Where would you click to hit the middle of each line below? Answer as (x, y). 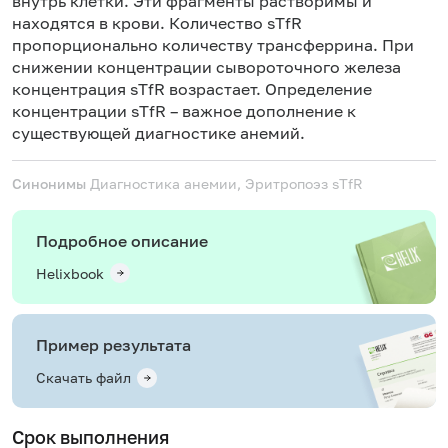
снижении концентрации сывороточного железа (206, 66)
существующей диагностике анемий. (158, 132)
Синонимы (49, 183)
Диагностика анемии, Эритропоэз (211, 183)
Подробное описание (122, 240)
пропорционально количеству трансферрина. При (213, 44)
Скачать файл (83, 378)
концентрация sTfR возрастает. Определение (192, 88)
